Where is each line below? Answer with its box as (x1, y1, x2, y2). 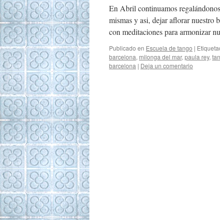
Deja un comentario (140, 61, 193, 70)
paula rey (185, 53, 209, 61)
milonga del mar (139, 53, 182, 61)
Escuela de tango (146, 44, 192, 52)
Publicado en (109, 44, 144, 52)
